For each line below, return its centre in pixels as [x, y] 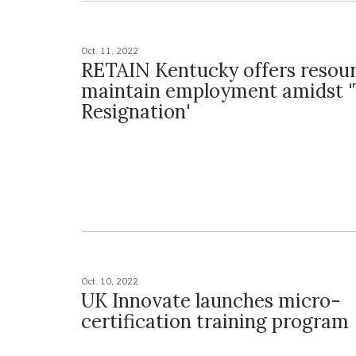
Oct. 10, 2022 [110, 282]
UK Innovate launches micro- [211, 301]
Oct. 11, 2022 [110, 51]
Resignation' [135, 112]
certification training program [215, 322]
